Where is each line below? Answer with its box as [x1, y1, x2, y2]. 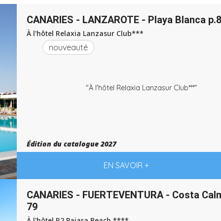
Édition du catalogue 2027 [27, 139, 116, 148]
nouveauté [49, 42, 88, 52]
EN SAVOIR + [103, 160, 149, 170]
